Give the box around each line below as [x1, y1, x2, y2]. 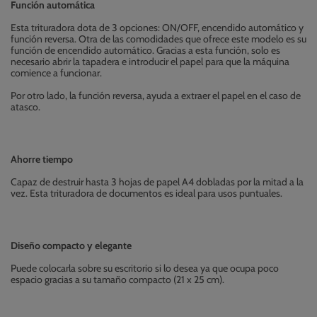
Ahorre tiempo [11, 152, 73, 166]
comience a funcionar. [11, 66, 102, 79]
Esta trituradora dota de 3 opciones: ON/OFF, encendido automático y [11, 21, 304, 34]
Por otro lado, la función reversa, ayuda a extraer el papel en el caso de [11, 88, 301, 102]
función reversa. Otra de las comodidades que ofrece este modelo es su [11, 32, 306, 45]
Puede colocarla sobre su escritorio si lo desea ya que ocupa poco [11, 261, 279, 275]
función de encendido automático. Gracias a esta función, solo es [11, 43, 280, 57]
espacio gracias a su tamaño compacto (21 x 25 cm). [11, 272, 224, 286]
